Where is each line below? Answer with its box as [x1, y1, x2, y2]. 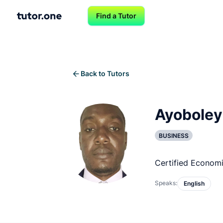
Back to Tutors [80, 69, 129, 78]
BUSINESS [158, 131, 189, 139]
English [183, 180, 205, 188]
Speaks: [154, 179, 177, 187]
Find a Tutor [96, 11, 136, 20]
